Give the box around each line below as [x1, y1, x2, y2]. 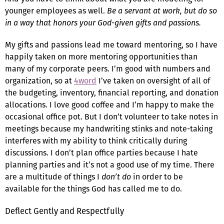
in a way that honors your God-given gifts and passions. [5, 16, 201, 28]
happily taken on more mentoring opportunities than [5, 50, 197, 62]
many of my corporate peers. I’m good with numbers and [5, 62, 210, 74]
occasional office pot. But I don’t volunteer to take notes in [5, 110, 218, 122]
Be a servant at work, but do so [107, 4, 217, 16]
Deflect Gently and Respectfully [5, 204, 124, 217]
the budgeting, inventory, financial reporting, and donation [5, 86, 218, 98]
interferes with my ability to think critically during [5, 134, 187, 146]
